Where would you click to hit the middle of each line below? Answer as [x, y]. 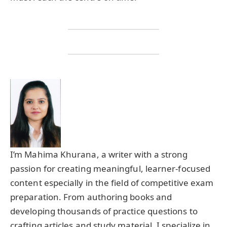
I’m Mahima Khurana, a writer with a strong [99, 154]
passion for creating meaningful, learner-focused [110, 168]
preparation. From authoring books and [91, 197]
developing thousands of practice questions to [104, 211]
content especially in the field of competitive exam [112, 182]
